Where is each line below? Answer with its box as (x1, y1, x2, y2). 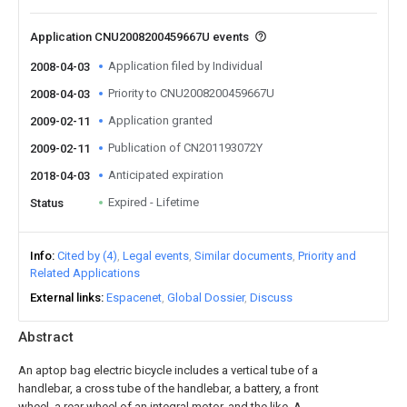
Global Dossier (167, 291, 244, 304)
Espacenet (106, 291, 162, 304)
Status (30, 196, 64, 210)
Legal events (123, 249, 189, 263)
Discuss (250, 291, 293, 304)
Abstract (18, 329, 74, 345)
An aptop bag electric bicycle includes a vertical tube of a (18, 363, 318, 377)
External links (30, 291, 101, 304)
